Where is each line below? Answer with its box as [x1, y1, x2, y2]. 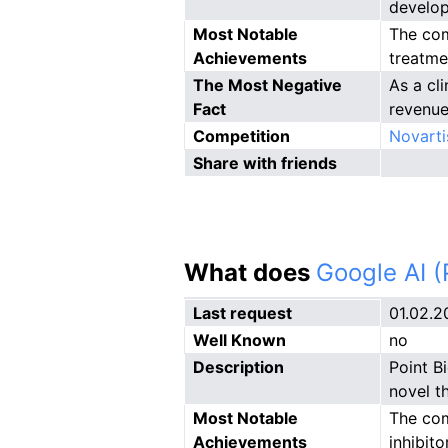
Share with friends [193, 153, 337, 173]
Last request [193, 303, 292, 323]
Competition [193, 126, 290, 146]
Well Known [193, 330, 286, 350]
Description [193, 357, 284, 377]
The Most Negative [193, 75, 342, 95]
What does [184, 258, 316, 287]
